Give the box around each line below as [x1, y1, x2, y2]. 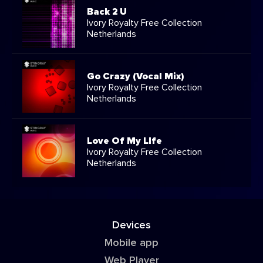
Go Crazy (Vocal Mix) [87, 71, 184, 81]
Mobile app [104, 237, 159, 248]
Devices [112, 220, 151, 231]
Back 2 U [87, 6, 127, 16]
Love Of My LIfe [87, 136, 162, 146]
